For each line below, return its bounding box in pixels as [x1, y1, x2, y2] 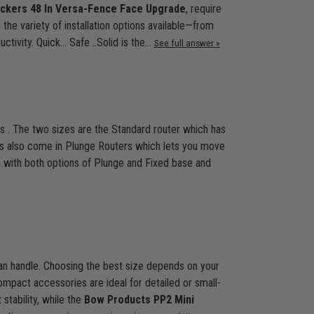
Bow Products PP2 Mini [83, 293, 194, 307]
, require [185, 1, 221, 15]
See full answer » [153, 37, 220, 48]
